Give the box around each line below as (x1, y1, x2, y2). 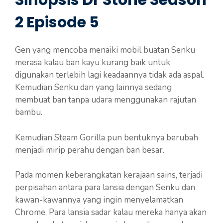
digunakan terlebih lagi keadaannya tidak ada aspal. (15, 69, 204, 81)
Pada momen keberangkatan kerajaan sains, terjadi (15, 169, 203, 181)
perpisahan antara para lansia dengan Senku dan (15, 182, 195, 194)
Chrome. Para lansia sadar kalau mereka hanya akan (15, 207, 207, 219)
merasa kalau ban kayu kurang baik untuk (15, 57, 170, 69)
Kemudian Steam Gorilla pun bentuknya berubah (15, 131, 198, 143)
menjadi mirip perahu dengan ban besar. (15, 144, 164, 156)
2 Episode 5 (15, 12, 99, 33)
